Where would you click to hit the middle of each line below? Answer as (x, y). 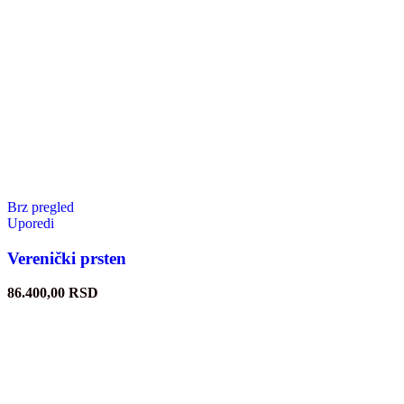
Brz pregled (41, 207)
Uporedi (31, 223)
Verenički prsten (67, 258)
